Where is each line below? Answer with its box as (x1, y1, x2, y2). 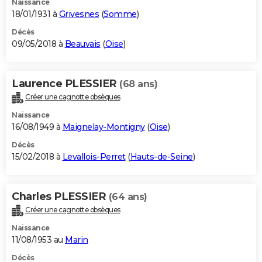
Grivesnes (58, 8, 99, 19)
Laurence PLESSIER (12, 77, 119, 90)
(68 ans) (119, 78, 157, 89)
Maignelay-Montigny (62, 121, 145, 132)
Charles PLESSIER (12, 189, 109, 203)
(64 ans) (108, 191, 147, 202)
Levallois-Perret (62, 151, 126, 162)
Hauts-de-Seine (130, 151, 193, 162)
